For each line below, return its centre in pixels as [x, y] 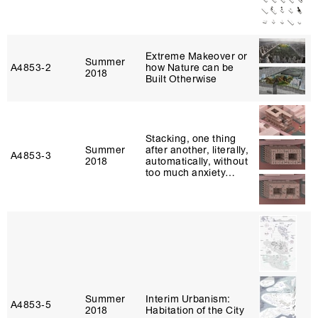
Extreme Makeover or [197, 56]
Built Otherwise [181, 79]
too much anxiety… [191, 173]
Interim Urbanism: [188, 299]
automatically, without [197, 161]
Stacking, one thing [191, 139]
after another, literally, [197, 150]
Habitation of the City [195, 311]
